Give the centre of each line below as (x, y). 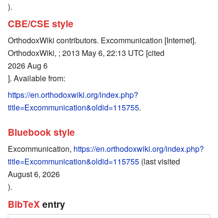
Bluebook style (41, 132)
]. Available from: (36, 78)
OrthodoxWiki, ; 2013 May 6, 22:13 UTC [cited (86, 53)
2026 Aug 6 (28, 65)
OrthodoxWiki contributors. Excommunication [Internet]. (102, 40)
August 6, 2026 (34, 174)
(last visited (160, 161)
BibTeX (24, 204)
